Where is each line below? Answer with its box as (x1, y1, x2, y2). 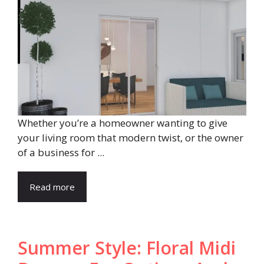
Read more (29, 181, 75, 193)
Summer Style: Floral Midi (18, 236, 236, 260)
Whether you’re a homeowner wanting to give (18, 116, 227, 130)
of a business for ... (18, 146, 104, 160)
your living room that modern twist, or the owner (18, 131, 243, 145)
